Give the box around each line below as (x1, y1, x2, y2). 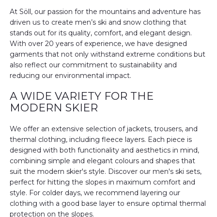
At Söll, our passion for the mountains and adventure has (10, 7, 201, 16)
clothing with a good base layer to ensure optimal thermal (10, 199, 206, 208)
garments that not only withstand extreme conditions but (10, 50, 205, 59)
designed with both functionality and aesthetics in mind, (10, 146, 199, 155)
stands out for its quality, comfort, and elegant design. (10, 29, 192, 37)
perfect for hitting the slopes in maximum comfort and (10, 178, 195, 186)
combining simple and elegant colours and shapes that (10, 156, 195, 165)
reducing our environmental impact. (10, 71, 131, 80)
